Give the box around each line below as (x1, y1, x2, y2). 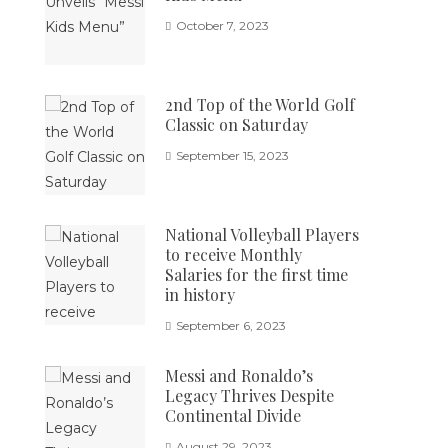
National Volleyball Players (165, 224, 360, 245)
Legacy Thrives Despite (165, 385, 335, 406)
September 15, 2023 (176, 148, 290, 163)
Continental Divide (165, 405, 302, 426)
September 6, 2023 (176, 318, 287, 333)
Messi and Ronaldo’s (165, 365, 314, 386)
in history (165, 284, 236, 305)
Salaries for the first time (165, 264, 349, 285)
